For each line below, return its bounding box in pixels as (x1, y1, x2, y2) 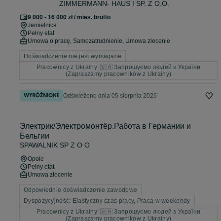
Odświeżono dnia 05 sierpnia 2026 (63, 92, 157, 100)
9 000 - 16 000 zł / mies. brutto (28, 14, 110, 21)
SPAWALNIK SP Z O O (20, 141, 90, 149)
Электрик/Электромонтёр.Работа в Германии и (20, 122, 191, 131)
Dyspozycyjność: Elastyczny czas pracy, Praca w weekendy (24, 197, 190, 205)
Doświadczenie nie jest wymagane (24, 53, 122, 60)
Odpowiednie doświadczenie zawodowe (24, 186, 138, 194)
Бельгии (20, 132, 49, 141)
